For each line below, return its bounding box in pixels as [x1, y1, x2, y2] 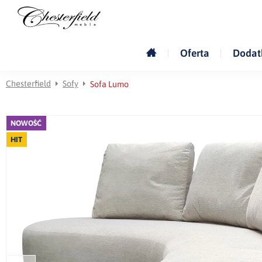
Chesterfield [6, 78, 51, 88]
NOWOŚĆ [11, 118, 42, 127]
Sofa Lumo [90, 79, 129, 89]
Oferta [180, 47, 209, 59]
